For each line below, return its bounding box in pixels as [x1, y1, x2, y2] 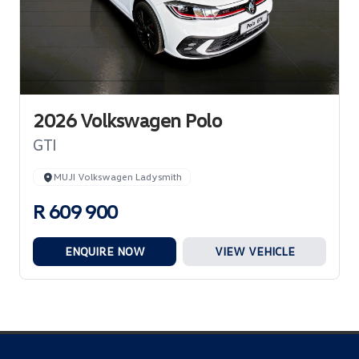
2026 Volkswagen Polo [33, 108, 221, 132]
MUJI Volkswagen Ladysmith [54, 171, 182, 184]
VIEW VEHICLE [214, 244, 295, 259]
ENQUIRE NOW [64, 244, 145, 259]
